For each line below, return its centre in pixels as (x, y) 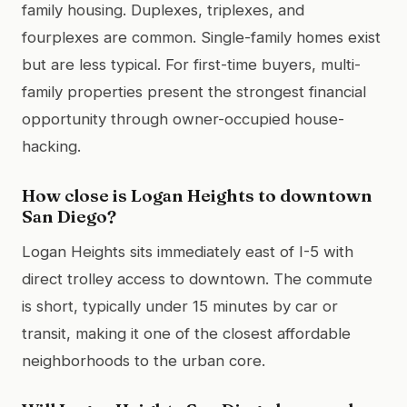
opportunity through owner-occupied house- (183, 119)
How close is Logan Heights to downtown (197, 195)
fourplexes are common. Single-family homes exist (201, 37)
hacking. (51, 146)
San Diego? (69, 216)
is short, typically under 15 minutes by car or (180, 306)
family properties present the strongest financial (194, 91)
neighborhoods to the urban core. (144, 360)
